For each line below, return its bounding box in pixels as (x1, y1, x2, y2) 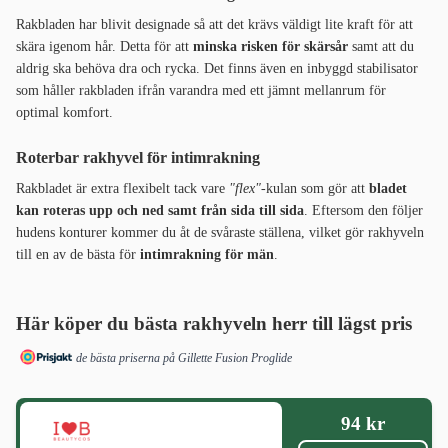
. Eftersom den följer (304, 203, 423, 219)
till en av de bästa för (16, 247, 140, 263)
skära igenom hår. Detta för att (16, 39, 193, 55)
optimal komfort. (16, 105, 113, 121)
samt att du (348, 39, 414, 55)
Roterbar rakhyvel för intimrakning (16, 149, 260, 167)
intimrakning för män (140, 247, 274, 263)
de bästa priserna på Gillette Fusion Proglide (76, 351, 292, 366)
